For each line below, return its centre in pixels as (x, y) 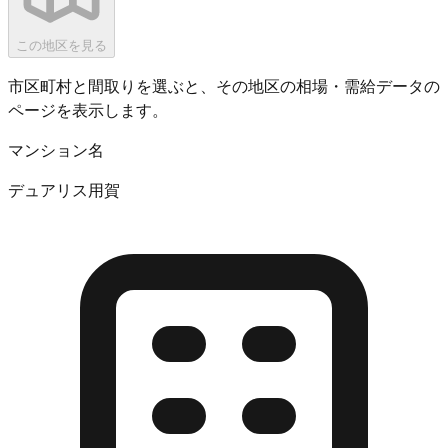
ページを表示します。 (88, 109)
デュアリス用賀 (64, 189)
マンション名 (56, 149)
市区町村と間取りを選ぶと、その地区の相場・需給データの (224, 85)
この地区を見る (61, 45)
